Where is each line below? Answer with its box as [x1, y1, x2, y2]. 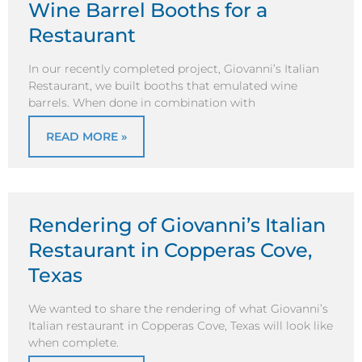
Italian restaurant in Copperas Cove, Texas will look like [28, 318, 333, 334]
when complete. [28, 335, 119, 351]
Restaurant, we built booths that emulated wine [28, 78, 297, 94]
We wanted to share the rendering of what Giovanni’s [28, 301, 328, 317]
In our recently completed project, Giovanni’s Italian [28, 61, 319, 77]
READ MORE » [46, 128, 127, 144]
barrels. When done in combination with [28, 95, 255, 111]
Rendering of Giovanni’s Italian [28, 213, 326, 237]
